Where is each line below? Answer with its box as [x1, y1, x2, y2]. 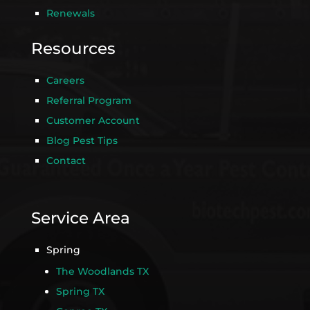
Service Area [30, 208, 130, 228]
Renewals [46, 7, 95, 20]
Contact [46, 154, 86, 167]
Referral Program [46, 94, 131, 107]
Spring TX [55, 285, 104, 298]
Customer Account [46, 114, 140, 127]
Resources [30, 39, 116, 59]
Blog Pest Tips [46, 134, 118, 147]
